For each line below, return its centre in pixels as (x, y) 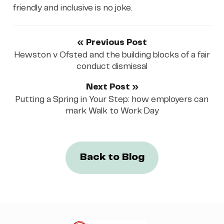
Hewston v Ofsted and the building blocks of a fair (112, 55)
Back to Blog (112, 157)
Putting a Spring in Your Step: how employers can (112, 99)
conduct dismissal (112, 66)
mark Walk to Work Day (112, 111)
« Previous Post (112, 42)
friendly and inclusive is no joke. (72, 8)
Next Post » (112, 87)
